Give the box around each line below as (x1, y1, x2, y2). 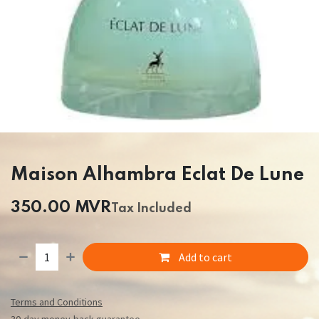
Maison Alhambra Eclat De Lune (11, 165, 304, 184)
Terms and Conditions (11, 296, 103, 309)
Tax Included (111, 202, 194, 215)
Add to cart (177, 250, 233, 265)
